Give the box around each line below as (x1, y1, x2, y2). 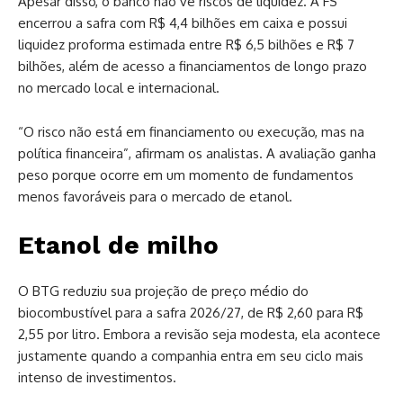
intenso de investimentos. (18, 368, 176, 386)
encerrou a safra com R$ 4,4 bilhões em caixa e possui (18, 13, 347, 31)
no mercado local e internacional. (18, 78, 219, 96)
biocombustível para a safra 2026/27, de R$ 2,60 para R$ (18, 303, 363, 321)
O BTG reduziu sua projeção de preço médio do (18, 282, 309, 300)
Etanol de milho (18, 229, 219, 260)
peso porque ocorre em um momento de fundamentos (18, 166, 354, 184)
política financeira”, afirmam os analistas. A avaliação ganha (18, 144, 376, 162)
